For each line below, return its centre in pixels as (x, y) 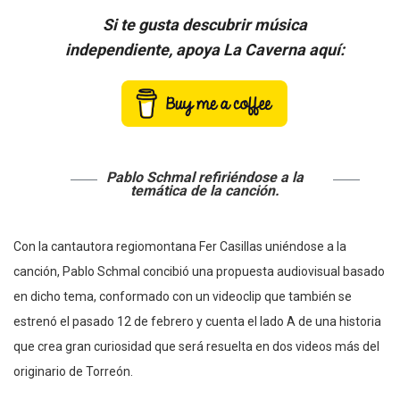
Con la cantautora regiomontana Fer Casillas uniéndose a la (180, 246)
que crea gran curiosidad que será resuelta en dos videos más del (196, 346)
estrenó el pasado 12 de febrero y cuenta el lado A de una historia (197, 321)
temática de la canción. (204, 190)
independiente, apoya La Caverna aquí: (204, 49)
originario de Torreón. (73, 371)
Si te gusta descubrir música (204, 24)
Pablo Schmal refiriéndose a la (204, 177)
